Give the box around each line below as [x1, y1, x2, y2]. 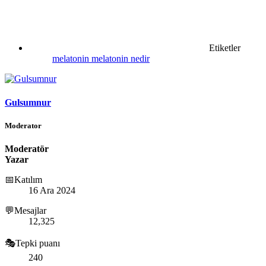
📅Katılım [5, 174, 42, 185]
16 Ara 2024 [28, 185, 75, 195]
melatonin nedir [91, 53, 150, 64]
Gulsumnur [5, 97, 51, 107]
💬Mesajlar [5, 205, 46, 216]
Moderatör [5, 143, 49, 154]
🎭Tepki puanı [5, 237, 60, 248]
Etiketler [209, 43, 240, 53]
